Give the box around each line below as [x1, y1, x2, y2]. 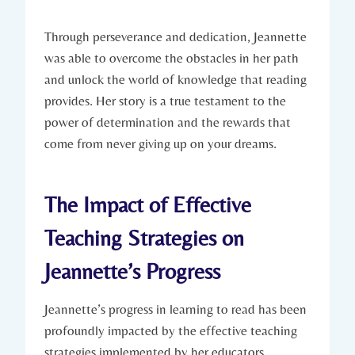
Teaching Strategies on [44, 224, 244, 250]
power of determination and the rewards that [44, 113, 291, 130]
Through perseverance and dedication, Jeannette [44, 28, 307, 44]
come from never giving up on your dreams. [44, 135, 277, 151]
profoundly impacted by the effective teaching [44, 322, 297, 338]
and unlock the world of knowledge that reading [44, 71, 307, 87]
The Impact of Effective [44, 191, 251, 217]
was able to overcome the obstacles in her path [44, 49, 299, 66]
